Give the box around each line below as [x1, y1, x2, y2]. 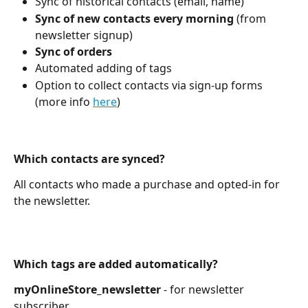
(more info [35, 93, 93, 109]
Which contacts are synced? [14, 151, 165, 167]
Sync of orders [35, 43, 112, 59]
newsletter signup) [35, 27, 133, 43]
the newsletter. [14, 193, 90, 209]
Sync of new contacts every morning [35, 10, 234, 26]
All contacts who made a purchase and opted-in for [14, 177, 283, 192]
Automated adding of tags [35, 60, 172, 76]
